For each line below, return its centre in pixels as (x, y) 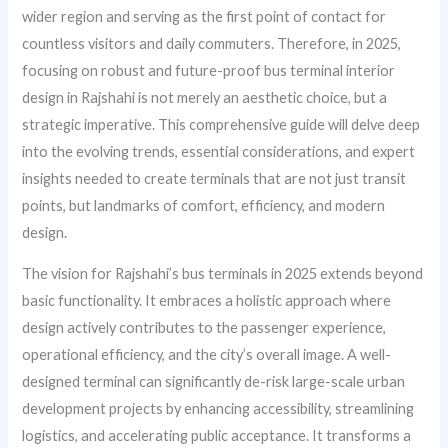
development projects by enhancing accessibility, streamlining (218, 409)
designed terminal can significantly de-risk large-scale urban (214, 382)
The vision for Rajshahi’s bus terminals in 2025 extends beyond (223, 274)
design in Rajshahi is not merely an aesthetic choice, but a (205, 97)
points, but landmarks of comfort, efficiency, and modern (204, 205)
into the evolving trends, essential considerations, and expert (219, 151)
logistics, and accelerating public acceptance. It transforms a (217, 436)
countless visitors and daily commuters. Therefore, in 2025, (212, 43)
